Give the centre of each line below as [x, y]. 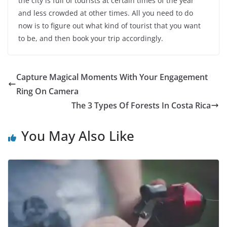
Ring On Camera [47, 91]
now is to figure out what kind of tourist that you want [109, 26]
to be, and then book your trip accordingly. [91, 39]
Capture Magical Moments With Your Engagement [112, 77]
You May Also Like [78, 136]
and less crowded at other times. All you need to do [106, 13]
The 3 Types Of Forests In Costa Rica [141, 106]
